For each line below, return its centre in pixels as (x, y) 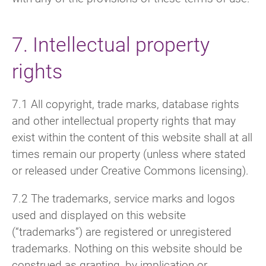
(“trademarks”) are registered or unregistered (122, 231)
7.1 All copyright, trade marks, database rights (126, 103)
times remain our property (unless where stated (129, 153)
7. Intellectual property (111, 44)
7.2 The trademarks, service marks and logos (123, 198)
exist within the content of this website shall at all (132, 137)
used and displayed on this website (99, 214)
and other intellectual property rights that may (124, 120)
